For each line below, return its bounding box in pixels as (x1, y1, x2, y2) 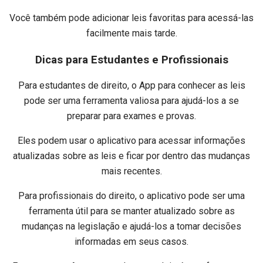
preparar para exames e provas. (67, 110, 196, 122)
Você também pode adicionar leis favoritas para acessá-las (9, 12, 254, 23)
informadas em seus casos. (75, 236, 188, 248)
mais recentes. (101, 166, 162, 177)
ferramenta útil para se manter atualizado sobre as (28, 205, 235, 217)
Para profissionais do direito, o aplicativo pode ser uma (18, 190, 245, 202)
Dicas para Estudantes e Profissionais (35, 53, 228, 66)
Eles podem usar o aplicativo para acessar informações (18, 135, 245, 147)
